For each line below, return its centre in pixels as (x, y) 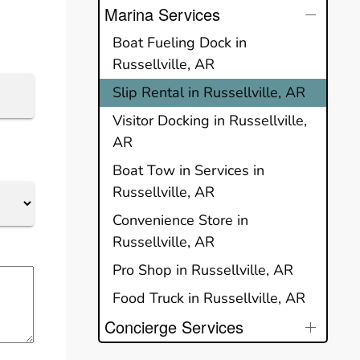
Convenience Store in (180, 220)
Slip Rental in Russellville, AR (209, 92)
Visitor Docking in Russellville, (210, 120)
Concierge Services (174, 326)
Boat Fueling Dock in (180, 42)
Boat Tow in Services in (188, 170)
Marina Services (162, 14)
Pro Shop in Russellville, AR (203, 270)
